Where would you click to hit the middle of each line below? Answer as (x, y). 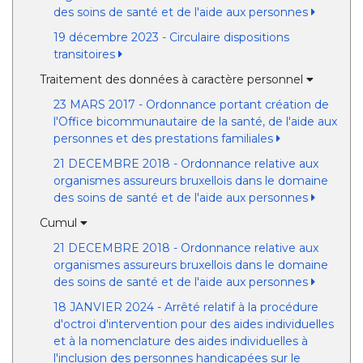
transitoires (85, 54)
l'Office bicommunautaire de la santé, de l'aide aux (195, 122)
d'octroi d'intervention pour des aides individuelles (193, 324)
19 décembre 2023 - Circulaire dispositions (171, 37)
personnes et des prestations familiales (164, 139)
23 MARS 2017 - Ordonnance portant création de (191, 105)
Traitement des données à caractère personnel (173, 79)
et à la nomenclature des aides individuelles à (180, 341)
